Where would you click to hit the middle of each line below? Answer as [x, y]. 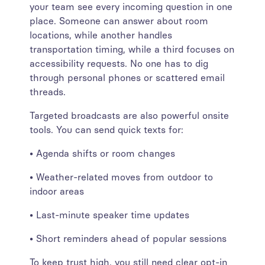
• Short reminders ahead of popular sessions [128, 239]
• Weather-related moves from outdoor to [121, 177]
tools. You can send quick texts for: [106, 130]
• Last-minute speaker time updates [112, 215]
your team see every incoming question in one [131, 7]
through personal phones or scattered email [127, 78]
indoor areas [60, 191]
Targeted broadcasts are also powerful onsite [129, 116]
